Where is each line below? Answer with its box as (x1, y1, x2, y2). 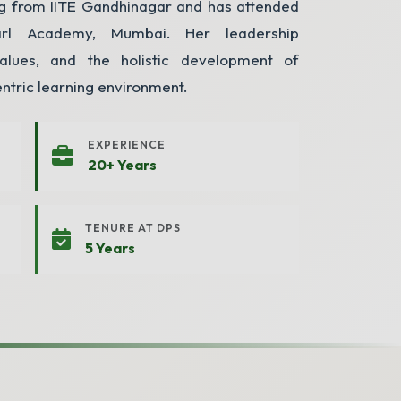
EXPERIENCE (87, 138, 166, 151)
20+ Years (87, 156, 157, 174)
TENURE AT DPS (84, 221, 181, 235)
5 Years (84, 239, 135, 257)
